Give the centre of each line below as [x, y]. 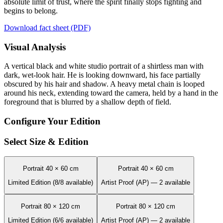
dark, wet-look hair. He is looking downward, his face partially [102, 75]
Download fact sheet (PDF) [47, 27]
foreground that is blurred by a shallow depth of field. [88, 102]
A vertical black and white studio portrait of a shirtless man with [104, 66]
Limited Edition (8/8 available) [51, 183]
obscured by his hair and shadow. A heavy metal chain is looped [104, 84]
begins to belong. [31, 10]
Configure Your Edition [52, 121]
